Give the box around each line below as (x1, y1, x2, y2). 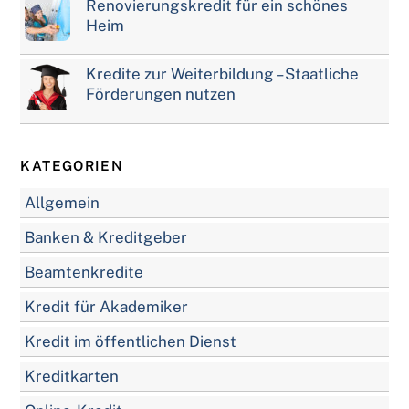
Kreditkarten (25, 367, 120, 386)
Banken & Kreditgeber (25, 228, 188, 247)
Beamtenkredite (25, 263, 144, 282)
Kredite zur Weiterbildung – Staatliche (86, 64, 360, 83)
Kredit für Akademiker (25, 298, 189, 317)
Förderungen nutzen (86, 84, 236, 103)
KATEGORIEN (20, 158, 124, 174)
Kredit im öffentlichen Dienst (25, 332, 237, 351)
